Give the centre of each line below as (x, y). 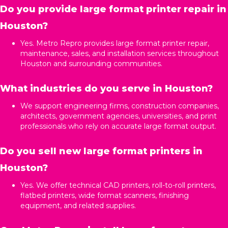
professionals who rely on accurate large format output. (118, 126)
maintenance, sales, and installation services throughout (120, 53)
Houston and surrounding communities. (91, 63)
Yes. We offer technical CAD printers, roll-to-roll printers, (118, 185)
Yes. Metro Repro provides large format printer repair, (115, 43)
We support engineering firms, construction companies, (120, 106)
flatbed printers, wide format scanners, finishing (105, 195)
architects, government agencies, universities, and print (119, 116)
